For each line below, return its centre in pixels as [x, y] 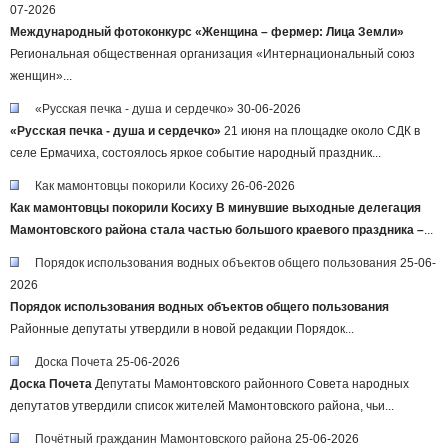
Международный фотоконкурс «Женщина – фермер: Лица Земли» [207, 32]
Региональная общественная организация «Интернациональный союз [212, 54]
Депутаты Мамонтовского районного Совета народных [250, 384]
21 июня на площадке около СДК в [320, 131]
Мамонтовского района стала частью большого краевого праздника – [217, 230]
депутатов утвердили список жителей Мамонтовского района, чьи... [202, 406]
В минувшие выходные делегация [318, 208]
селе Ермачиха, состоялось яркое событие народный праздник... [195, 153]
